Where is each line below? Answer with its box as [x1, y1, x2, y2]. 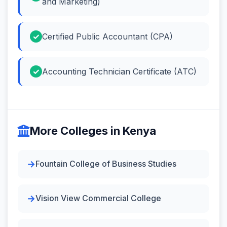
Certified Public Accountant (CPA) [42, 31, 173, 42]
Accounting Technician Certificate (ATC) [42, 66, 197, 77]
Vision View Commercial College [35, 193, 161, 203]
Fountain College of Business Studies [35, 159, 176, 169]
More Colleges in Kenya [30, 124, 156, 137]
